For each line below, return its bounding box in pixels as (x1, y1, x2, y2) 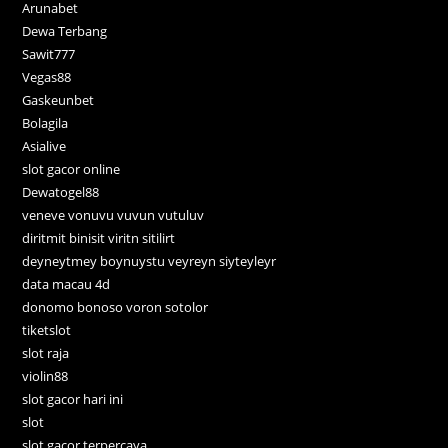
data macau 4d (22, 274, 111, 293)
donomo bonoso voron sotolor (22, 297, 209, 316)
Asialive (22, 136, 67, 155)
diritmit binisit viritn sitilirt (22, 228, 176, 247)
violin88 (22, 366, 69, 385)
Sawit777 (22, 44, 76, 63)
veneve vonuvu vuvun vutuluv (22, 205, 205, 224)
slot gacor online (22, 159, 121, 178)
